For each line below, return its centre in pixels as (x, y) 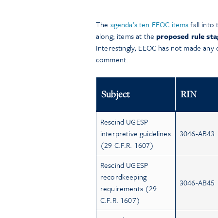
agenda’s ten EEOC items (149, 24)
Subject (116, 94)
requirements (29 (129, 188)
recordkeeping (124, 176)
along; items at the (126, 36)
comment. (112, 59)
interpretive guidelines (136, 133)
